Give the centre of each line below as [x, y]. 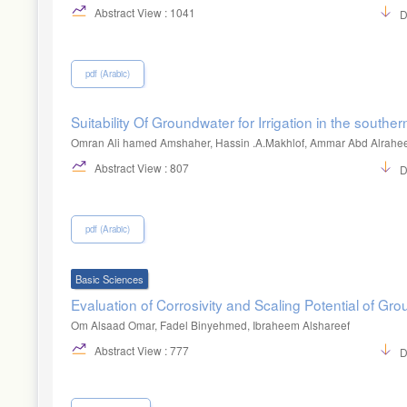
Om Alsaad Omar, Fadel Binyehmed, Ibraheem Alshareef [210, 325]
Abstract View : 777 [140, 350]
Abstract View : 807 [140, 167]
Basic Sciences [109, 279]
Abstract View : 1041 [144, 12]
